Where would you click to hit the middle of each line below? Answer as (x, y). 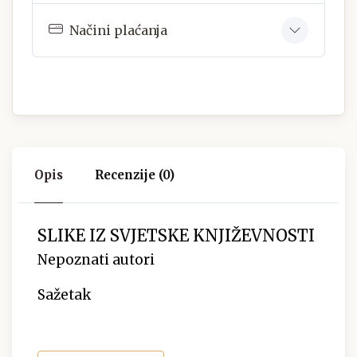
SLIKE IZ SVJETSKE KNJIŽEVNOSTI (176, 236)
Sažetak (64, 295)
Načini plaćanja (118, 30)
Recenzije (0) (135, 175)
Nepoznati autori (96, 260)
